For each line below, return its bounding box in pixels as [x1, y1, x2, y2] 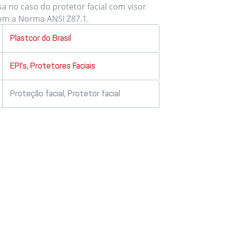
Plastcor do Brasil [10, 33, 71, 43]
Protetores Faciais [30, 61, 95, 71]
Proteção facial [10, 89, 64, 99]
